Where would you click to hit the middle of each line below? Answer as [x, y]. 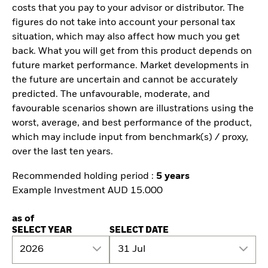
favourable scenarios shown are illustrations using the [133, 109]
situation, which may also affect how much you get [126, 37]
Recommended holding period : [84, 177]
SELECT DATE [139, 230]
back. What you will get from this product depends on [132, 52]
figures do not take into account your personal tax [124, 23]
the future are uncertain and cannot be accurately [125, 80]
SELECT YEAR [42, 230]
